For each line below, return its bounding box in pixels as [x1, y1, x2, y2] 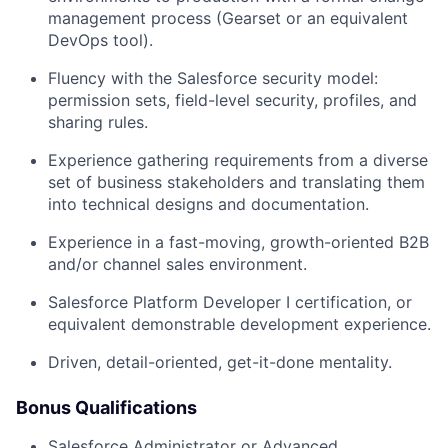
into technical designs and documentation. [48, 194, 369, 214]
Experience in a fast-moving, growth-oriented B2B [48, 232, 429, 252]
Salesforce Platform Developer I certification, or [48, 292, 412, 312]
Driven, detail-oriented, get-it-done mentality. [48, 352, 392, 372]
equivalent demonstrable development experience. [48, 314, 431, 334]
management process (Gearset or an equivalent [48, 8, 408, 28]
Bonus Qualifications [16, 397, 197, 418]
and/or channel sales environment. [48, 254, 307, 274]
